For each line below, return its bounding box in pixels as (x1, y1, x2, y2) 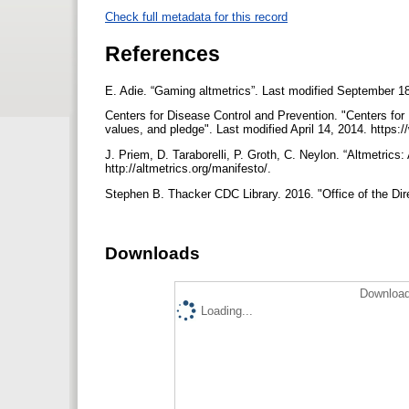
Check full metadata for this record (105, 10, 288, 25)
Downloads (105, 244, 200, 263)
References (105, 41, 220, 66)
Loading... (201, 304, 253, 319)
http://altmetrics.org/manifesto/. (105, 162, 275, 176)
